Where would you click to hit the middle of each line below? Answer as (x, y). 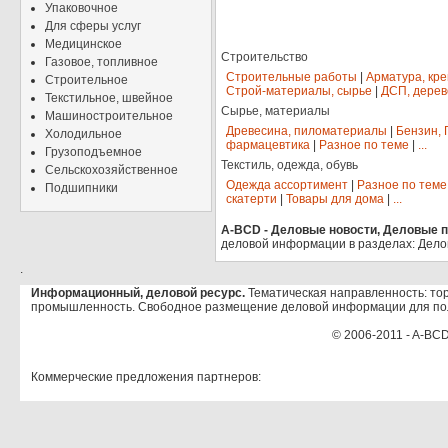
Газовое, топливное (101, 62)
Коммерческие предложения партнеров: (146, 377)
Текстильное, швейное (109, 98)
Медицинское (83, 44)
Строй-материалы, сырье (299, 91)
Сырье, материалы (275, 111)
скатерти (251, 199)
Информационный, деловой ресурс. (138, 293)
